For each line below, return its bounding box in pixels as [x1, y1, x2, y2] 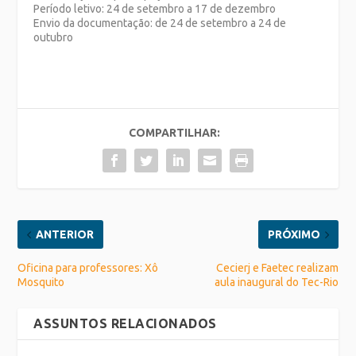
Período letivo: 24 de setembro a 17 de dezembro [33, 2, 277, 16]
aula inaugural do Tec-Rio [214, 276, 339, 289]
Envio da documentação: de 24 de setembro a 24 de [33, 17, 287, 30]
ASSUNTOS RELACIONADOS [33, 316, 217, 331]
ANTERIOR [36, 228, 95, 242]
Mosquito [17, 276, 65, 289]
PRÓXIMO [267, 228, 320, 242]
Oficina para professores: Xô [17, 261, 159, 275]
